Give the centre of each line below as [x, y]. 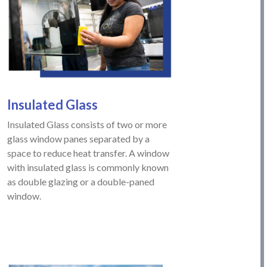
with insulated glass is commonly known [88, 167]
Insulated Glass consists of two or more [87, 125]
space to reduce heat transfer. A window [89, 153]
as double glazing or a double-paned [81, 182]
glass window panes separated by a [79, 139]
